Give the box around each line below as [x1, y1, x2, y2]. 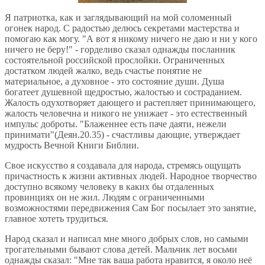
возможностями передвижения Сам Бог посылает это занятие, [5, 202, 256, 213]
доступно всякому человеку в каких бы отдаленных [5, 181, 214, 192]
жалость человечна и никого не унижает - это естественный [5, 108, 247, 118]
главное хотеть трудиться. [5, 213, 111, 224]
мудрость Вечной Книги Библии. [5, 140, 139, 150]
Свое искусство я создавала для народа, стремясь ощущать [5, 160, 241, 170]
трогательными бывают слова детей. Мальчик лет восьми [5, 244, 237, 254]
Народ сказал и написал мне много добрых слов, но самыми [5, 233, 248, 244]
